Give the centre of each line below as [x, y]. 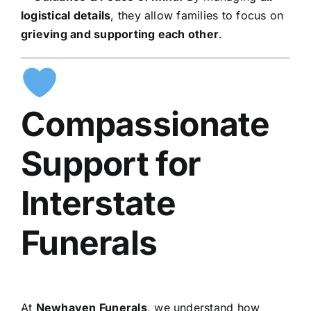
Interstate [98, 203]
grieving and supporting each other [120, 34]
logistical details [66, 15]
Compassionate [145, 124]
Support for [111, 163]
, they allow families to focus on [197, 15]
